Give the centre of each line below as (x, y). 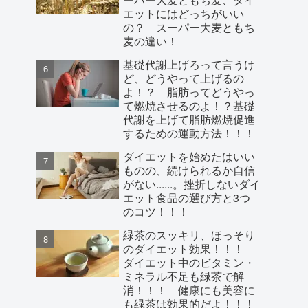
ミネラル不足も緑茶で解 (184, 276)
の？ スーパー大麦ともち (189, 27)
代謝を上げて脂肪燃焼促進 (189, 119)
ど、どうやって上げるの (184, 78)
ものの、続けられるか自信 (189, 170)
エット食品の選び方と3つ (187, 197)
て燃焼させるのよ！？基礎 (189, 105)
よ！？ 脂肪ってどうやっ (189, 91)
